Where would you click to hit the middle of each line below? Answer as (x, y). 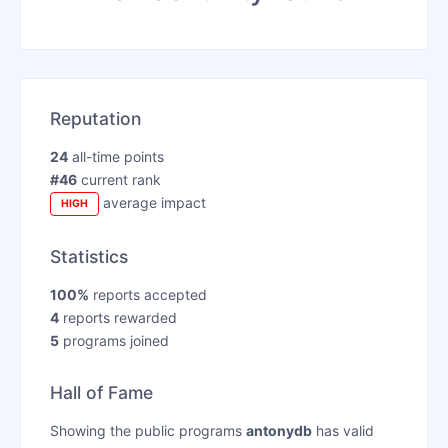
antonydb (278, 431)
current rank (118, 179)
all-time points (115, 156)
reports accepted (147, 295)
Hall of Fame (101, 393)
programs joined (113, 341)
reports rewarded (117, 318)
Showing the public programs (147, 431)
